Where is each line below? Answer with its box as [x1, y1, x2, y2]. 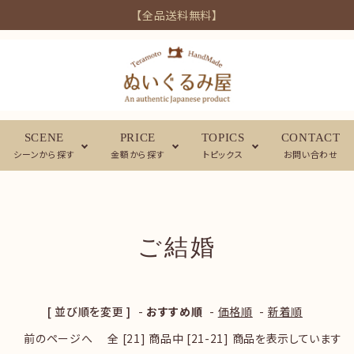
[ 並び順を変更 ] [47, 303, 131, 319]
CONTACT [281, 131, 341, 144]
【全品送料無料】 [136, 7, 218, 23]
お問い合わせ [283, 148, 338, 160]
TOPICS [201, 131, 245, 144]
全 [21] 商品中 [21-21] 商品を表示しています [104, 330, 342, 346]
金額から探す [111, 148, 165, 160]
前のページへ [24, 330, 93, 346]
